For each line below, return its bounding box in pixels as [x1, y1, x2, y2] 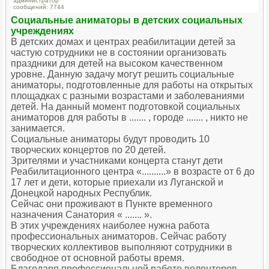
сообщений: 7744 [13, 4, 64, 11]
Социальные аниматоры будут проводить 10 [11, 134, 210, 145]
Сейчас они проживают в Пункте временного [11, 199, 213, 210]
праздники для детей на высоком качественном [11, 58, 223, 69]
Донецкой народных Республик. [11, 188, 152, 199]
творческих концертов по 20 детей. [11, 145, 166, 156]
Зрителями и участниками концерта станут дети [11, 156, 223, 166]
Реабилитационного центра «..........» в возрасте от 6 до [11, 166, 255, 177]
